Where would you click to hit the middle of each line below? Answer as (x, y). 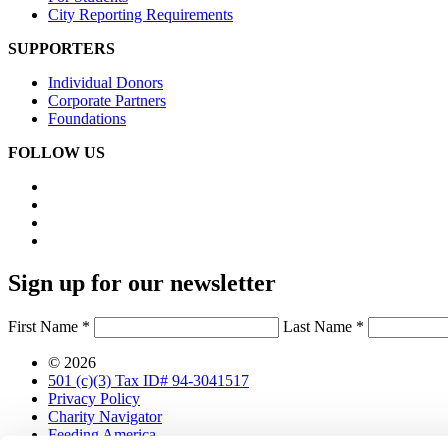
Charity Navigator (105, 416)
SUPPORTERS (61, 49)
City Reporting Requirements (140, 15)
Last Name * (323, 326)
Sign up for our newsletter (142, 282)
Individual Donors (105, 83)
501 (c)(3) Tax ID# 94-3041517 (148, 380)
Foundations (87, 119)
